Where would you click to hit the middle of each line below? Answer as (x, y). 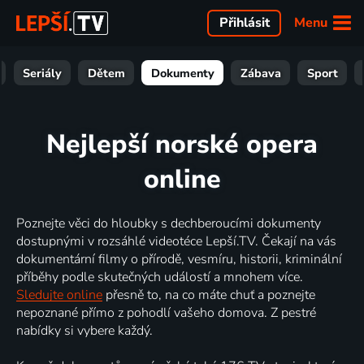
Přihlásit (244, 23)
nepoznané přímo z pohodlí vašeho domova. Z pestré (166, 312)
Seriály (42, 73)
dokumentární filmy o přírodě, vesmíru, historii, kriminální (179, 259)
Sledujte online (59, 295)
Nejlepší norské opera (182, 145)
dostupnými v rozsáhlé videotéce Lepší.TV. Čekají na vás (176, 241)
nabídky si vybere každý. (84, 330)
